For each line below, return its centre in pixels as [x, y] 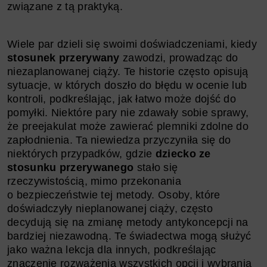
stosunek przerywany [63, 58]
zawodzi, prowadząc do [179, 58]
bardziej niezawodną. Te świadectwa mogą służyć [129, 236]
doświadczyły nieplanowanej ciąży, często [110, 208]
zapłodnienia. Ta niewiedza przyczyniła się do [119, 140]
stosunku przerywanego [71, 167]
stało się [156, 167]
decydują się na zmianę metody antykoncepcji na [128, 222]
